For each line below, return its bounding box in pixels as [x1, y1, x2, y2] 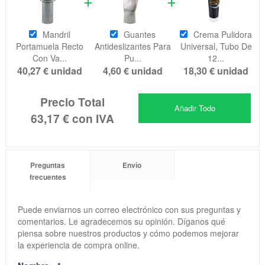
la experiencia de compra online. [17, 239, 140, 251]
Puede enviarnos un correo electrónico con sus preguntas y [17, 203, 241, 216]
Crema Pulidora [193, 28, 253, 41]
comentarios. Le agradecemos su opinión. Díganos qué [17, 215, 225, 228]
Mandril [42, 28, 70, 41]
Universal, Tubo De [180, 40, 252, 53]
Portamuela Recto [15, 40, 83, 53]
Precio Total [40, 93, 105, 110]
